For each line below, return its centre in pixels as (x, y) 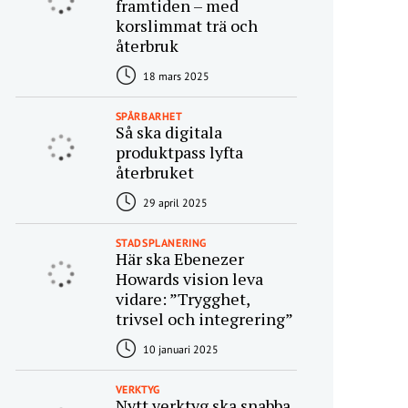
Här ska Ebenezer (179, 259)
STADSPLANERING (161, 243)
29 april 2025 (173, 203)
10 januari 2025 (179, 349)
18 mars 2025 (174, 76)
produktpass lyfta (179, 152)
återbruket (154, 172)
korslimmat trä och (186, 25)
